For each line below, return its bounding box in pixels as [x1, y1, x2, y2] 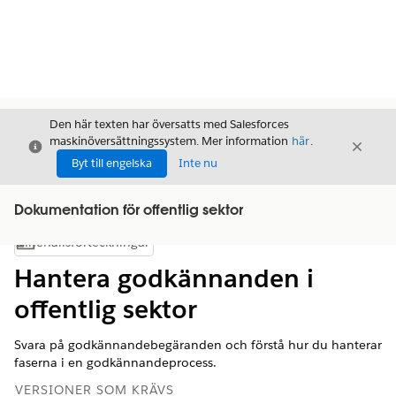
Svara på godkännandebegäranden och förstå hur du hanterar [14, 337, 382, 353]
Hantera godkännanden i [14, 263, 314, 294]
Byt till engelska [72, 156, 152, 171]
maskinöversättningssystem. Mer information [49, 133, 291, 148]
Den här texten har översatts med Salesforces [49, 117, 289, 132]
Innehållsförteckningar [16, 234, 149, 250]
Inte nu [179, 156, 217, 171]
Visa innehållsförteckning [82, 239, 215, 255]
